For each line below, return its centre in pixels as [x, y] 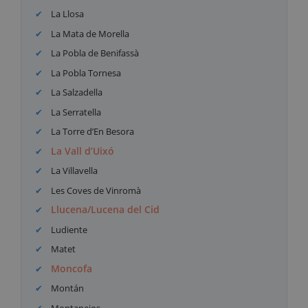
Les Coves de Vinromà [95, 190]
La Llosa [67, 14]
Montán [67, 288]
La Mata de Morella [89, 33]
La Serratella [75, 112]
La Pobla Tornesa [85, 73]
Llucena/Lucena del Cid [106, 210]
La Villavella [74, 171]
